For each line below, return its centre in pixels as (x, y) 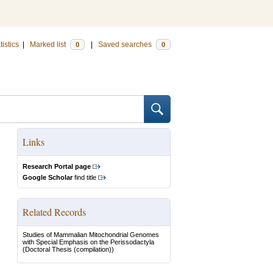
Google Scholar (48, 177)
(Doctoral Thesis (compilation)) (68, 249)
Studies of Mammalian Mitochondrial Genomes (91, 235)
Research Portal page (57, 166)
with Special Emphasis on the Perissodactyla (88, 242)
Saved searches (126, 44)
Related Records (54, 212)
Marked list (49, 44)
